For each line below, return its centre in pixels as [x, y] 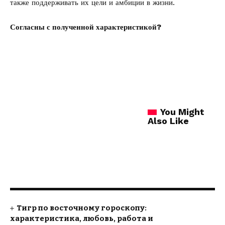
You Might [182, 112]
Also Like [168, 121]
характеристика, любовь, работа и [82, 218]
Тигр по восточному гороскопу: [82, 208]
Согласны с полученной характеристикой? [86, 27]
